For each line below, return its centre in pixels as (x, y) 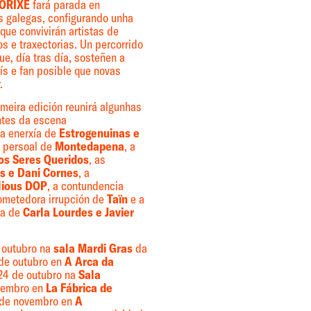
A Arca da (89, 262)
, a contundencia (85, 186)
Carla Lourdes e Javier (78, 212)
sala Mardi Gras (93, 249)
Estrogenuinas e (99, 133)
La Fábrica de (79, 288)
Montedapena (89, 146)
